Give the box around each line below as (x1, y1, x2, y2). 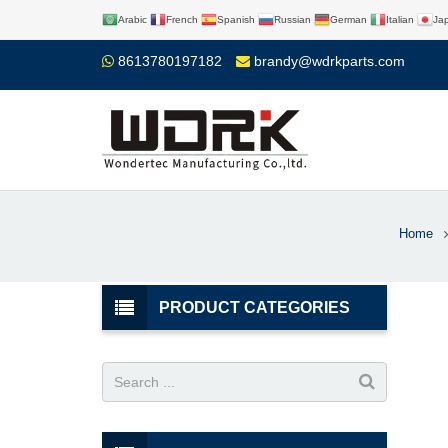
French (166, 14, 198, 25)
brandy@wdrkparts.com (254, 52, 405, 69)
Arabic (118, 14, 147, 25)
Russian (274, 14, 311, 25)
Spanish (217, 14, 255, 25)
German (330, 14, 367, 25)
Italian (386, 14, 414, 25)
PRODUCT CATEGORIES (159, 299, 350, 317)
